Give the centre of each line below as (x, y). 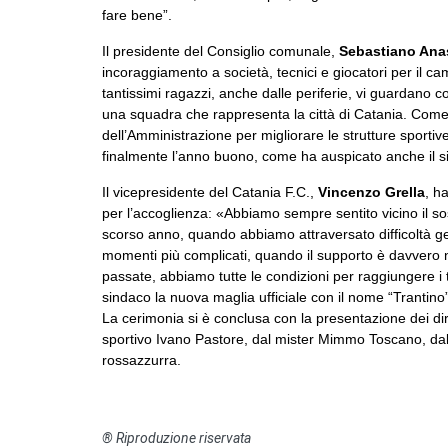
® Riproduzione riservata (176, 437)
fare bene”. (137, 14)
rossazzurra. (141, 359)
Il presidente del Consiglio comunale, (220, 50)
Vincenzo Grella (369, 191)
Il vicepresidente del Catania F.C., (208, 191)
